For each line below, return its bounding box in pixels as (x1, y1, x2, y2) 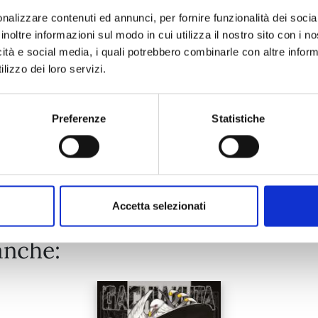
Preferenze (51, 112, 106, 125)
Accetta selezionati (112, 199, 206, 212)
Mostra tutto (125, 154, 193, 169)
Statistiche (212, 112, 265, 125)
